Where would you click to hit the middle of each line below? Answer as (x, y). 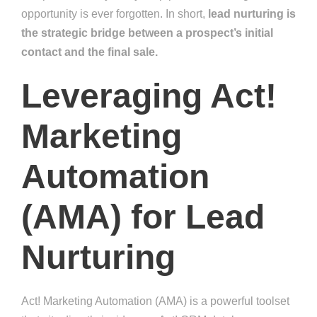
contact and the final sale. (90, 52)
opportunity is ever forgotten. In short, (115, 14)
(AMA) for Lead (143, 217)
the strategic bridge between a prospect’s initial (147, 33)
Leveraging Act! (149, 96)
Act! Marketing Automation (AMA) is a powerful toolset (155, 301)
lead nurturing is (252, 14)
